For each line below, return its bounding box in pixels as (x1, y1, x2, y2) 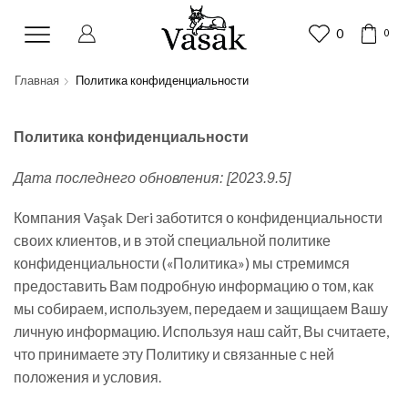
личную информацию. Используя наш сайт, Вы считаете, (14, 322, 389, 341)
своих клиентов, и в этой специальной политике (14, 231, 331, 250)
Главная (15, 72, 59, 87)
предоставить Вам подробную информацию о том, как (14, 277, 373, 295)
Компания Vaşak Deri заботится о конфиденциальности (14, 209, 382, 227)
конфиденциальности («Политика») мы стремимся (14, 254, 350, 272)
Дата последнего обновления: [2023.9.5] (14, 169, 291, 186)
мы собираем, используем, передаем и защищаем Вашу (14, 300, 388, 318)
